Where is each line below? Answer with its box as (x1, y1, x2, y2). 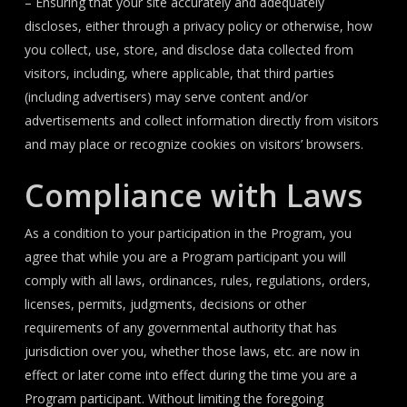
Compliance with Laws (24, 174, 362, 216)
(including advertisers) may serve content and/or (24, 88, 308, 105)
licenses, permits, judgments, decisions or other (24, 295, 306, 313)
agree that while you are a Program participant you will (24, 248, 346, 265)
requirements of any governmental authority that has (24, 319, 337, 336)
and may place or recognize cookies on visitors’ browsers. (24, 135, 363, 153)
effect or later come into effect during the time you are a (24, 366, 357, 383)
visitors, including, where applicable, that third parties (24, 65, 334, 82)
